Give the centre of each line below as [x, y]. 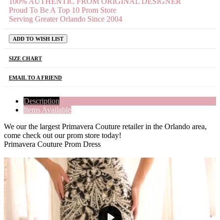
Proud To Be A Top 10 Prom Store [63, 10]
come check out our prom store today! [63, 136]
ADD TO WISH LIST [38, 39]
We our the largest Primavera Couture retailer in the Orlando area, [105, 127]
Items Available [47, 110]
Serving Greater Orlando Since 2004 [66, 19]
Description [41, 101]
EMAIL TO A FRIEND [35, 78]
